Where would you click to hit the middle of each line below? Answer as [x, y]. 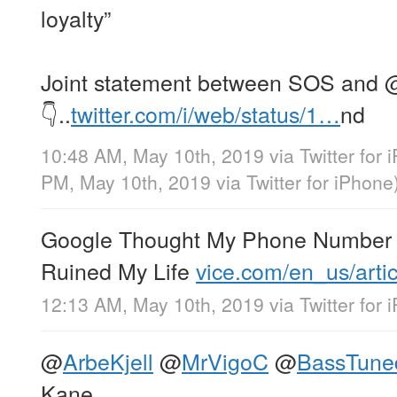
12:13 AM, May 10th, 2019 [152, 304]
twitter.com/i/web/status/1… [206, 113]
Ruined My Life [118, 270]
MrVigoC [225, 361]
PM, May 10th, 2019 [128, 182]
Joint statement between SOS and [213, 81]
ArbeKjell [108, 361]
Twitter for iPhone [320, 182]
